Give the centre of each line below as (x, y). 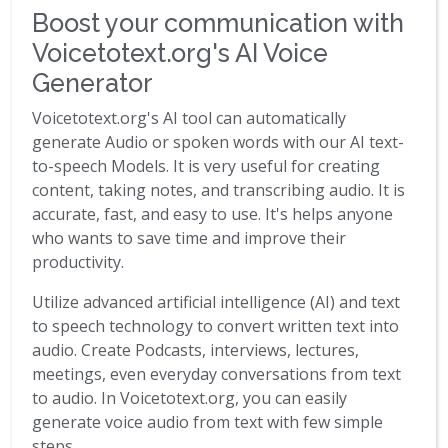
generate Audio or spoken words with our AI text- (218, 142)
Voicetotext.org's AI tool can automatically (189, 118)
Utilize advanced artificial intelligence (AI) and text (216, 302)
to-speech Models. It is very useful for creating (206, 166)
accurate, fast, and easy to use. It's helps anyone (212, 214)
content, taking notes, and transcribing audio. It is (218, 190)
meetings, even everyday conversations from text (216, 374)
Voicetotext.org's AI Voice (180, 53)
